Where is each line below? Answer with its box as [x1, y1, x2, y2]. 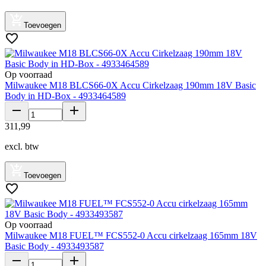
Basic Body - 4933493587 [5, 240, 104, 251]
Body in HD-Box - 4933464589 [5, 90, 126, 101]
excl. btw [5, 141, 39, 151]
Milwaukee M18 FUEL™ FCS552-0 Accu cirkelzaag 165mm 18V [5, 230, 257, 240]
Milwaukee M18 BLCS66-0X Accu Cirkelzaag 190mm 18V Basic [5, 80, 256, 90]
